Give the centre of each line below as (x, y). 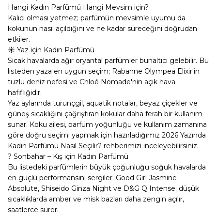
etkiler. (19, 39)
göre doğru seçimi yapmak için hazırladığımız (85, 135)
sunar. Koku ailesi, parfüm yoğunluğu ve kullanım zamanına (107, 124)
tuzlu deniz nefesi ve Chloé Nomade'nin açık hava (92, 82)
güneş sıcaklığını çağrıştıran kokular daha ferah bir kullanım (105, 114)
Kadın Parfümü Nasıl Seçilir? (55, 146)
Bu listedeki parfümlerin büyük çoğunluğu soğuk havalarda (107, 167)
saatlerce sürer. (33, 210)
